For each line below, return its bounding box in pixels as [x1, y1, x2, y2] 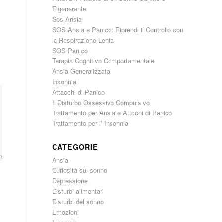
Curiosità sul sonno [52, 166, 108, 175]
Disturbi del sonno [52, 197, 104, 206]
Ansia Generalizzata [52, 66, 111, 76]
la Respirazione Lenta [52, 35, 114, 45]
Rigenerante [52, 4, 87, 13]
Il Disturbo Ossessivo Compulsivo [52, 98, 150, 107]
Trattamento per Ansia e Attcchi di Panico [52, 108, 172, 117]
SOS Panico [52, 46, 88, 55]
